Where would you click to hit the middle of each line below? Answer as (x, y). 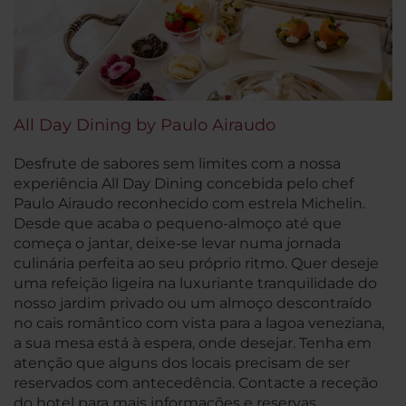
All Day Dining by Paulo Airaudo (145, 125)
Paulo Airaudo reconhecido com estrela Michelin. (189, 203)
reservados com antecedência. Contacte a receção (196, 382)
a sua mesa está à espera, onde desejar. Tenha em (193, 343)
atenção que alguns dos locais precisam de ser (182, 362)
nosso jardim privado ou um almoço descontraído (193, 303)
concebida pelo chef (278, 183)
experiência (58, 183)
